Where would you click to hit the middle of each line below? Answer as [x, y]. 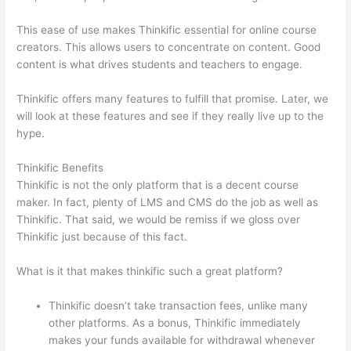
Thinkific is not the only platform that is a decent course [158, 185]
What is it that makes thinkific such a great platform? [150, 271]
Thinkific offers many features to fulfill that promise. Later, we [173, 99]
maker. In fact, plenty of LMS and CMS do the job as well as [168, 203]
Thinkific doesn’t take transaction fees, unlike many [179, 305]
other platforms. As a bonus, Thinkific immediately [175, 322]
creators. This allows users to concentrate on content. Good [169, 47]
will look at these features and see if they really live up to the [170, 116]
